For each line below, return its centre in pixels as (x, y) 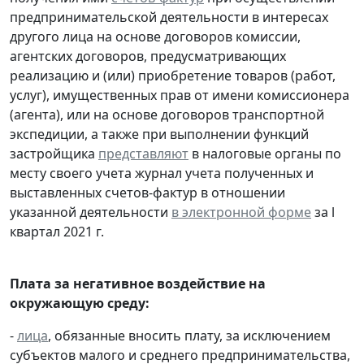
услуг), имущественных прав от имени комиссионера (180, 95)
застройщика (54, 154)
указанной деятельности (91, 212)
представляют (143, 154)
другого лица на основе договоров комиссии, (155, 37)
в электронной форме (241, 212)
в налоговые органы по (265, 154)
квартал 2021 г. (57, 232)
